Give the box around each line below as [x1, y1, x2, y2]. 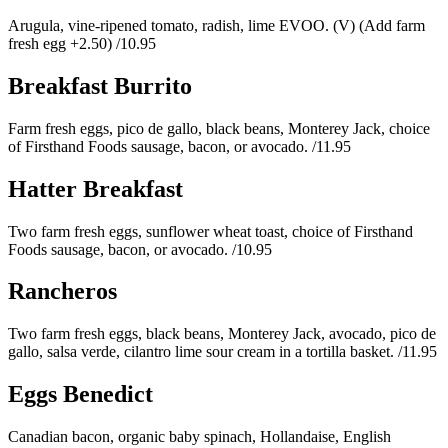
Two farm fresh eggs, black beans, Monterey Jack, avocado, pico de [8, 325, 436, 343]
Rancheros [8, 278, 117, 305]
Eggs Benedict [8, 381, 153, 408]
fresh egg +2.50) [8, 34, 116, 52]
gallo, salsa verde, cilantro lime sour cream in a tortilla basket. [8, 343, 398, 361]
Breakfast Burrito [8, 72, 192, 99]
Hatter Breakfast [8, 175, 183, 202]
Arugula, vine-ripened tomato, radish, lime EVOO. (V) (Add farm [8, 16, 425, 34]
